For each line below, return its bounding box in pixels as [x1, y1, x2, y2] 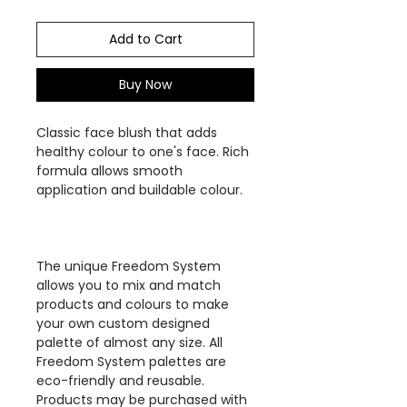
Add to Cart [108, 30, 183, 48]
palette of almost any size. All [36, 333, 223, 352]
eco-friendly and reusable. [36, 372, 204, 390]
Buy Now [119, 75, 172, 94]
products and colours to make [36, 295, 229, 313]
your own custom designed [36, 314, 210, 333]
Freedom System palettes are [36, 352, 226, 371]
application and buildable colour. [36, 181, 243, 199]
